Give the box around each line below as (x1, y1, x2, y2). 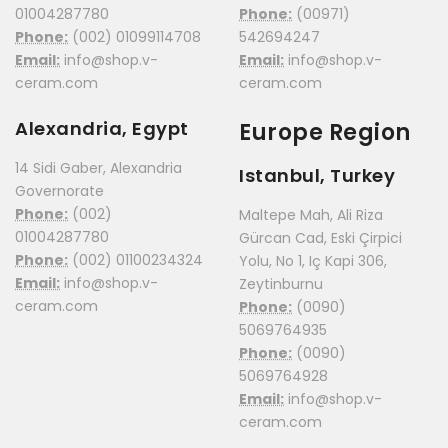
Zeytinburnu (239, 273, 323, 294)
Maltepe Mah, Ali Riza (239, 204, 383, 225)
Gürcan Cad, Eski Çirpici (239, 227, 402, 248)
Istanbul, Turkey (239, 162, 395, 188)
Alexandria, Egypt (15, 115, 189, 141)
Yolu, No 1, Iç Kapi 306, (239, 250, 387, 271)
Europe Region (239, 116, 411, 148)
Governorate (15, 180, 104, 201)
